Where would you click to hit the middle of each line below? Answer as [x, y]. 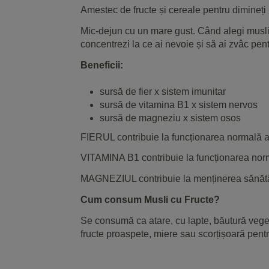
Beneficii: [102, 65]
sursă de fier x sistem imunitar [163, 91]
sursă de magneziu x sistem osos [170, 118]
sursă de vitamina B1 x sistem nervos [179, 104]
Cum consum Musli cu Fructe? [150, 199]
